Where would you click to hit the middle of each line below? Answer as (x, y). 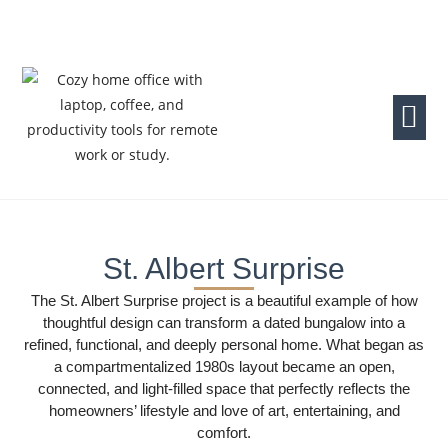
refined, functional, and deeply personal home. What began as (224, 344)
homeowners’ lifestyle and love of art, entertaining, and (224, 410)
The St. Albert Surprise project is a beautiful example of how (224, 300)
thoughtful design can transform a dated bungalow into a (224, 322)
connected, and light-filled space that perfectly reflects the (224, 388)
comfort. (224, 432)
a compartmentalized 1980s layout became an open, (224, 366)
